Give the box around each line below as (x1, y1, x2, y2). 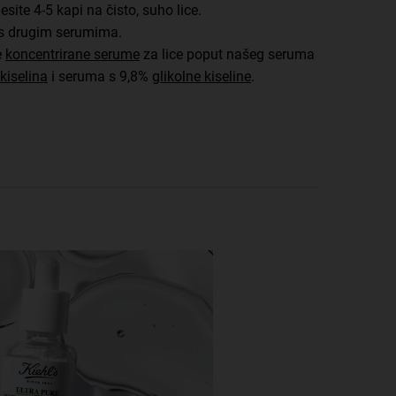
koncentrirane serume (5, 45, 140, 63)
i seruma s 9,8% (48, 67, 152, 85)
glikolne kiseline (152, 67, 251, 85)
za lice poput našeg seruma (140, 45, 315, 63)
